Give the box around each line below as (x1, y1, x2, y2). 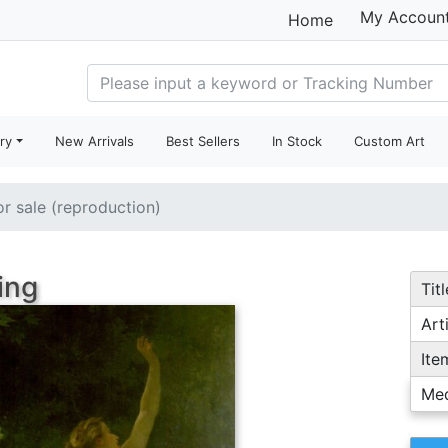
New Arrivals (55, 133, 135, 149)
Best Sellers (166, 133, 241, 149)
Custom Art (354, 133, 426, 149)
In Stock (272, 133, 323, 149)
